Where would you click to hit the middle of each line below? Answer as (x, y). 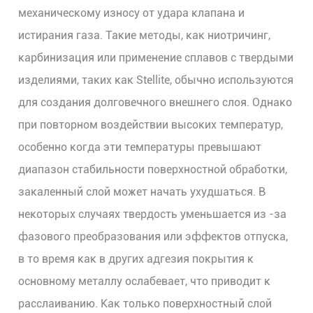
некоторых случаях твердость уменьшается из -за (153, 214)
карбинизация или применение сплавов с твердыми (156, 58)
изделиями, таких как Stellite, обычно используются (156, 80)
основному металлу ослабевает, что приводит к (145, 281)
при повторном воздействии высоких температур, (151, 125)
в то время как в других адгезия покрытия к (136, 259)
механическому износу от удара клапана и (132, 13)
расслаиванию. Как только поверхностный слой (145, 304)
